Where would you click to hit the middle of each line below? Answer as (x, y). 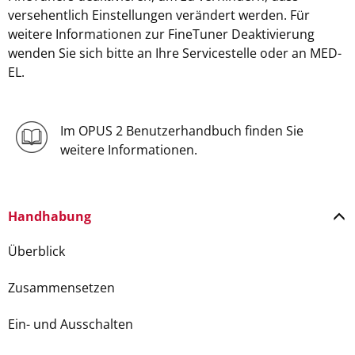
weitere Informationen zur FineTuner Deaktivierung (161, 34)
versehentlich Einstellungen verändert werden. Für (159, 15)
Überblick (36, 251)
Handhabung (50, 216)
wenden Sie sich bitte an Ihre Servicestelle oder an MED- (175, 53)
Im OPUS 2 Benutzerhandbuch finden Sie (181, 131)
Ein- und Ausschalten (71, 324)
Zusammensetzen (61, 288)
